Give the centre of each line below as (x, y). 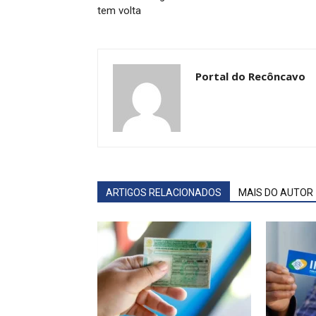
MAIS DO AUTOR (276, 193)
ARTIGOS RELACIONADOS (164, 193)
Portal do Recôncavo (250, 76)
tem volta (119, 11)
